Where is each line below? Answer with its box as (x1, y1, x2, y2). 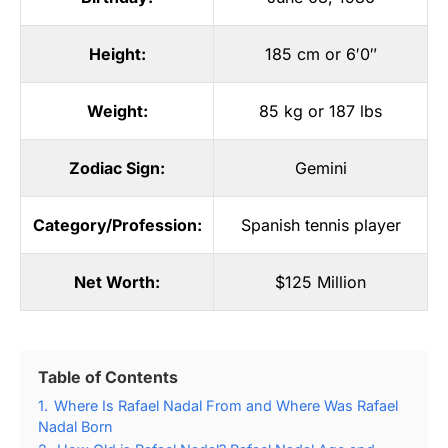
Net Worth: (74, 272, 160, 293)
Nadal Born (38, 418, 113, 436)
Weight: (86, 101, 148, 122)
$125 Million (275, 272, 366, 293)
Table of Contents (38, 367, 178, 388)
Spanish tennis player (240, 215, 401, 236)
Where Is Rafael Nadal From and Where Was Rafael (54, 397, 398, 415)
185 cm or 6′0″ (264, 44, 377, 65)
